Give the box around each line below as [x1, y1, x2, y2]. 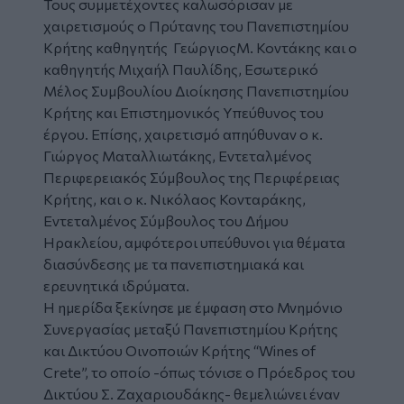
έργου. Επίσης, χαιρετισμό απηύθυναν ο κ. [43, 124, 323, 142]
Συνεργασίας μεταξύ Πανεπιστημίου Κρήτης [43, 319, 338, 337]
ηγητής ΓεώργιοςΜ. [121, 38, 256, 56]
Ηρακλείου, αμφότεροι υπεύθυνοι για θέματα [43, 233, 345, 251]
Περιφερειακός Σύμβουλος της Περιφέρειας [43, 168, 340, 186]
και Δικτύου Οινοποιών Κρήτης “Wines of [43, 341, 316, 359]
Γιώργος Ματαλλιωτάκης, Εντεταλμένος [43, 146, 312, 164]
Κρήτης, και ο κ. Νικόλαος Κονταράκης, [43, 189, 306, 207]
